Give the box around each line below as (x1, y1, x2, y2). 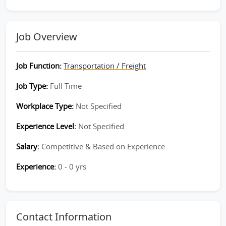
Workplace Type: (16, 101, 76, 111)
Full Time (50, 81, 82, 91)
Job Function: (16, 61, 64, 71)
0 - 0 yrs (58, 161, 86, 172)
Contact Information (16, 210, 111, 223)
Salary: (16, 141, 41, 151)
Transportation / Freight (64, 61, 146, 71)
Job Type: (16, 81, 50, 91)
